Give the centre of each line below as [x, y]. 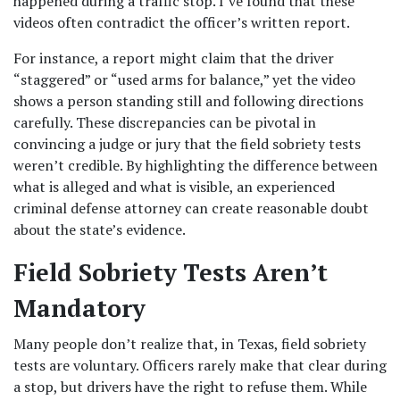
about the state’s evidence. [100, 229]
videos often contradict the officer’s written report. [182, 22]
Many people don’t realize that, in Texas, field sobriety [190, 344]
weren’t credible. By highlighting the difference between [196, 165]
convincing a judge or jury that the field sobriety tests [187, 144]
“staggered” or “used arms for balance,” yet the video [184, 79]
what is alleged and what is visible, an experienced [174, 187]
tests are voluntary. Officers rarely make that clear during [200, 365]
